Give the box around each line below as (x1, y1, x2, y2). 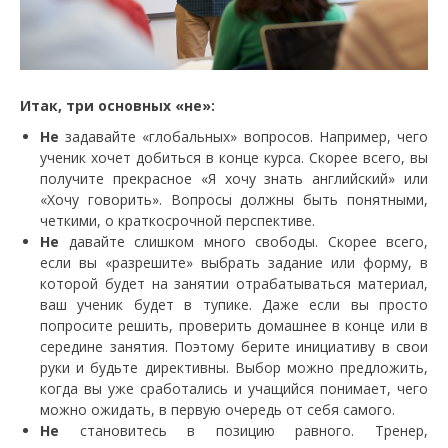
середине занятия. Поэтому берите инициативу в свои (40, 336, 428, 356)
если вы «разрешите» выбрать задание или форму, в (40, 252, 428, 272)
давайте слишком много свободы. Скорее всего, (68, 231, 428, 251)
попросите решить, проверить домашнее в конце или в (40, 315, 428, 335)
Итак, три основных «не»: (20, 95, 215, 115)
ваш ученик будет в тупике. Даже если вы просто (40, 294, 428, 314)
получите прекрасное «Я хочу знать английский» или (40, 168, 428, 188)
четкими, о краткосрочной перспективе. (40, 210, 315, 230)
